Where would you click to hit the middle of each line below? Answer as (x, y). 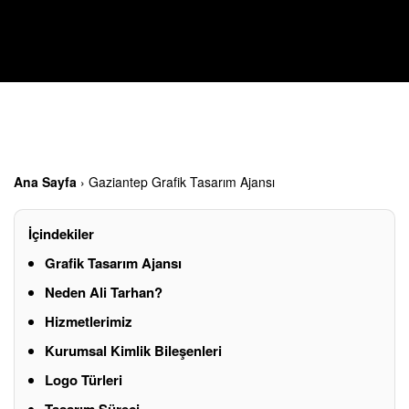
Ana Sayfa (45, 181)
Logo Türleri (84, 379)
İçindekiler (61, 233)
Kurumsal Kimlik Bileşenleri (133, 350)
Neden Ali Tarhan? (104, 292)
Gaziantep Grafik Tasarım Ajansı (182, 181)
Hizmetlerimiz (89, 321)
